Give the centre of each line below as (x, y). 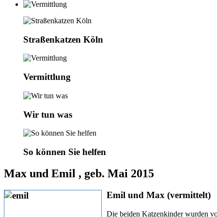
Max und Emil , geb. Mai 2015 (79, 173)
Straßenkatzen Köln (63, 39)
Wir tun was (48, 114)
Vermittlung (47, 77)
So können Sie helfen (65, 152)
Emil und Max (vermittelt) (159, 195)
